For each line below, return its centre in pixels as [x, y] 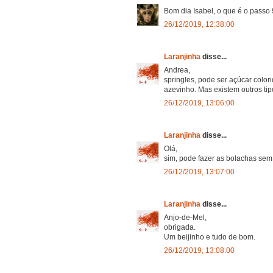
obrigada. [180, 227]
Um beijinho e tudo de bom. [210, 237]
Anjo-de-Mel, [185, 217]
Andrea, [177, 70]
